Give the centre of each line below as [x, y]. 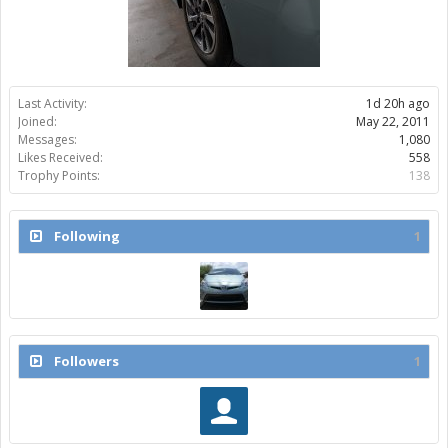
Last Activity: [52, 103]
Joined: [37, 121]
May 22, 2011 [393, 121]
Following [87, 236]
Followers [86, 361]
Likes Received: [60, 157]
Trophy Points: [59, 175]
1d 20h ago [398, 103]
